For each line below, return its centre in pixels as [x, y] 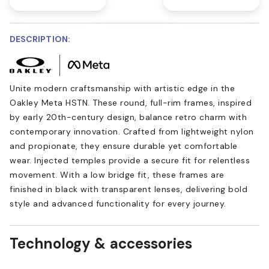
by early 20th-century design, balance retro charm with [128, 117]
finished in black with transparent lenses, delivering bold [128, 189]
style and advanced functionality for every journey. [118, 203]
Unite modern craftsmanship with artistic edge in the [122, 88]
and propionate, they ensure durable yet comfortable [124, 146]
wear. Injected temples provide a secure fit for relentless [130, 160]
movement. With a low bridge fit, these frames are [117, 174]
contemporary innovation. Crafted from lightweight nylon [132, 131]
